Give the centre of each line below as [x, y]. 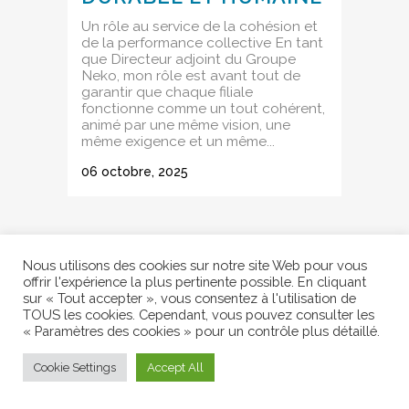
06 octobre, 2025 [135, 171]
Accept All [175, 367]
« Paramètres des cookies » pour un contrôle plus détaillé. [201, 331]
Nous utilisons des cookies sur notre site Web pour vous [195, 265]
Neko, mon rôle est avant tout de [191, 75]
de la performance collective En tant [202, 42]
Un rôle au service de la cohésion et [199, 26]
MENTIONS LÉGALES [277, 400]
